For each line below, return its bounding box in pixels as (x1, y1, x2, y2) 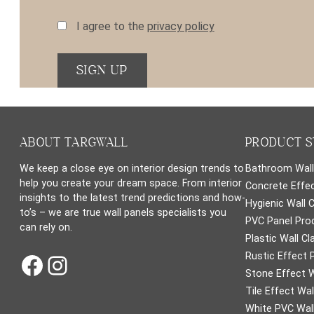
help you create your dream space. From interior (20, 177, 242, 189)
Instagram (44, 250, 157, 280)
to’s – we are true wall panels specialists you (20, 206, 226, 219)
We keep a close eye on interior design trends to (20, 162, 244, 175)
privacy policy (146, 20, 214, 34)
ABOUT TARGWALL (20, 135, 129, 151)
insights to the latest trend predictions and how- (20, 191, 245, 204)
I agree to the (73, 20, 147, 34)
